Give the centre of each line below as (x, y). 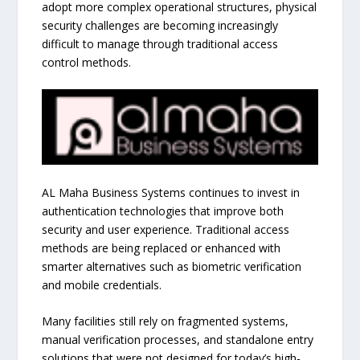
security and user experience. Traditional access (166, 229)
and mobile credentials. (102, 284)
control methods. (87, 62)
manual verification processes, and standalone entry (178, 340)
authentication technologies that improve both (163, 211)
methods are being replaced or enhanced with (162, 247)
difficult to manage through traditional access (160, 44)
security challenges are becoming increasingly (160, 25)
